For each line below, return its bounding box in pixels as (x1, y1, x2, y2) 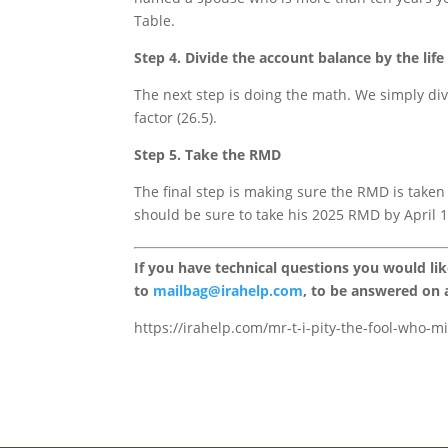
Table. (134, 11, 176, 31)
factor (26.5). (134, 108, 218, 128)
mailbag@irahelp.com (153, 281, 304, 301)
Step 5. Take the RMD (134, 145, 282, 165)
